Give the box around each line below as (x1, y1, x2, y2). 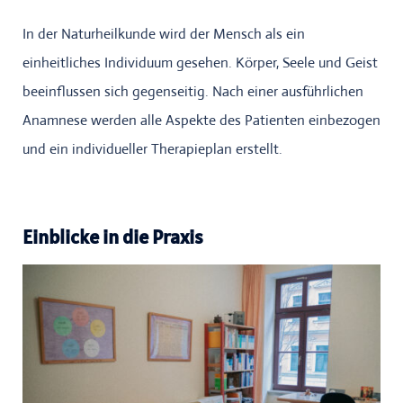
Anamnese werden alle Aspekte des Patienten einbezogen (22, 111, 381, 130)
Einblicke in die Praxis (22, 224, 203, 250)
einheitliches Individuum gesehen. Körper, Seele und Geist (22, 53, 378, 73)
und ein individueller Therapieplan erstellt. (22, 139, 282, 159)
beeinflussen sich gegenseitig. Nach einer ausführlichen (22, 82, 363, 102)
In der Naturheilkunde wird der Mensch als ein (22, 24, 305, 44)
